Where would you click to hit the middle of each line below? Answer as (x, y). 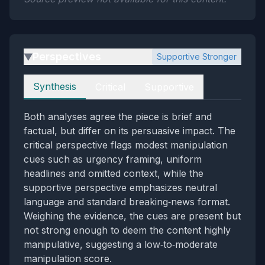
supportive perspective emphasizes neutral (120, 188)
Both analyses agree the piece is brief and (118, 117)
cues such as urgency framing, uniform (113, 159)
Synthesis (55, 86)
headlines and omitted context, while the (114, 173)
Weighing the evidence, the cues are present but (132, 216)
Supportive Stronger (197, 56)
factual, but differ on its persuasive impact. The (130, 131)
